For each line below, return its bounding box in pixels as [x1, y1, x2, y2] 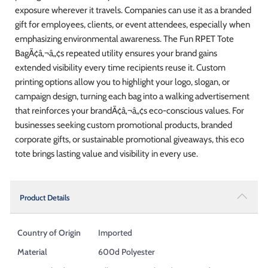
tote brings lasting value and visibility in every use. [15, 148, 198, 159]
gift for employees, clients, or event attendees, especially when [15, 19, 250, 30]
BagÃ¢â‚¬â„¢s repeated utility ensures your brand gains [15, 47, 217, 59]
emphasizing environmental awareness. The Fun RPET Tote [15, 33, 234, 44]
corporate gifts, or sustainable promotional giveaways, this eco [15, 133, 244, 145]
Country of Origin [17, 227, 81, 238]
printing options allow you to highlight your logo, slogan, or [15, 76, 230, 87]
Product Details [20, 192, 69, 202]
